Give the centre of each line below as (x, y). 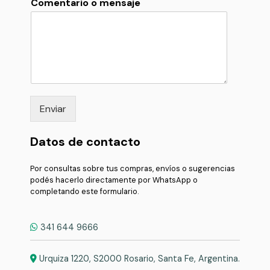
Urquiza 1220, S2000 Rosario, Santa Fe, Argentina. (140, 259)
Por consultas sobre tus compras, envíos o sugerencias (133, 168)
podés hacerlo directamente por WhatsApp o (114, 180)
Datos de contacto (85, 142)
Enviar (53, 109)
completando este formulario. (85, 191)
